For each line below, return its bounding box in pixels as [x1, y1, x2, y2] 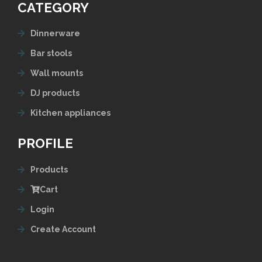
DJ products [30, 88, 80, 98]
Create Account [30, 224, 96, 234]
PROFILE [18, 136, 73, 151]
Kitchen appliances [30, 108, 111, 118]
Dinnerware [30, 29, 80, 39]
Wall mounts [30, 68, 83, 78]
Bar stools [30, 49, 72, 58]
